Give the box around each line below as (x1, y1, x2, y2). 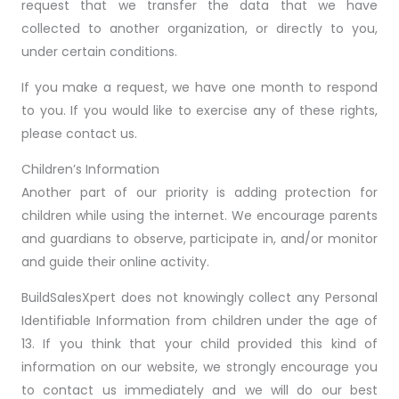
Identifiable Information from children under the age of (21, 312, 378, 330)
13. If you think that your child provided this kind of (21, 335, 378, 353)
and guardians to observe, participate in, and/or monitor (21, 230, 378, 248)
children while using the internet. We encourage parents (21, 207, 378, 224)
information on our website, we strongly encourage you (21, 358, 378, 376)
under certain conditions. (21, 43, 177, 61)
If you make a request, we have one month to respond (21, 78, 378, 96)
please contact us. (21, 125, 137, 142)
